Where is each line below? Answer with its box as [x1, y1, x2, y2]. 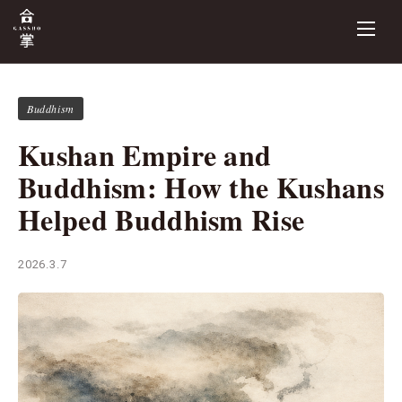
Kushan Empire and [18, 134, 272, 177]
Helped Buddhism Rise [18, 198, 305, 241]
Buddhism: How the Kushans [18, 166, 385, 209]
